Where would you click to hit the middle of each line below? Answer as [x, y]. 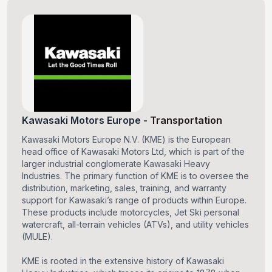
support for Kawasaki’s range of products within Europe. [134, 200]
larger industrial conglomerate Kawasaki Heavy [116, 164]
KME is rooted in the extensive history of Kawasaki [123, 261]
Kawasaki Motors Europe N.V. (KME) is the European [126, 140]
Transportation [186, 121]
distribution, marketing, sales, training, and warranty [124, 188]
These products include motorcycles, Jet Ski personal [131, 212]
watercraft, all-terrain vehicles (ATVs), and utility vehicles [135, 225]
